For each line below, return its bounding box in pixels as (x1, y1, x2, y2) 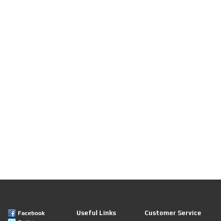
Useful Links (76, 209, 116, 217)
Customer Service (145, 209, 202, 217)
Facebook (18, 210, 45, 217)
